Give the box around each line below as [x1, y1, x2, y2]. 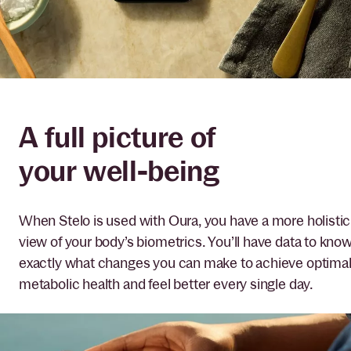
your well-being [19, 154, 219, 188]
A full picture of [19, 120, 215, 154]
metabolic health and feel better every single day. [19, 275, 320, 292]
